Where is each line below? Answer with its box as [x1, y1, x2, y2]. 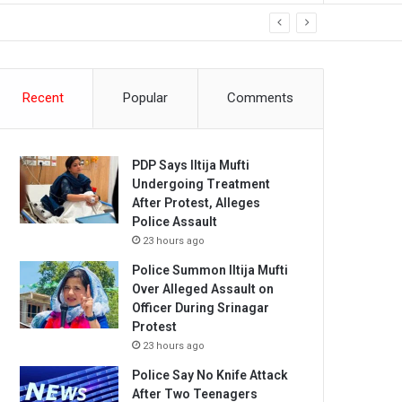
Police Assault [132, 214, 218, 229]
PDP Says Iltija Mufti [132, 157, 250, 172]
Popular [123, 89, 168, 106]
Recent [22, 89, 64, 106]
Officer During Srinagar [132, 300, 270, 315]
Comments [227, 89, 294, 106]
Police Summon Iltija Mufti [132, 262, 289, 277]
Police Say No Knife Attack [132, 367, 289, 382]
